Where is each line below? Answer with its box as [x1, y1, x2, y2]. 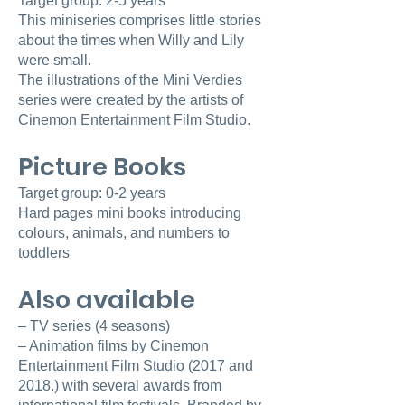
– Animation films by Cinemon [18, 338, 209, 353]
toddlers [18, 245, 70, 260]
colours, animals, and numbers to [18, 225, 230, 240]
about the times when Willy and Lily [18, 33, 244, 48]
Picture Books [18, 150, 186, 184]
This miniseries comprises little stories [18, 13, 261, 28]
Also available [18, 283, 195, 316]
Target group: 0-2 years [18, 185, 165, 201]
